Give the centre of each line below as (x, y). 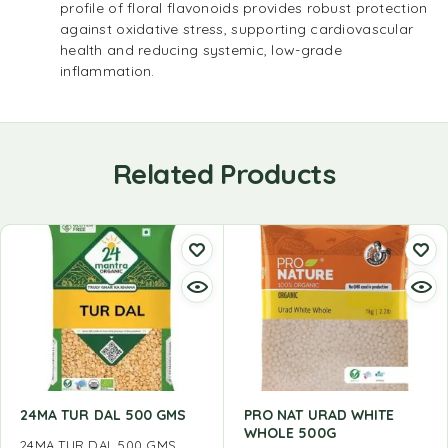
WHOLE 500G (290, 433)
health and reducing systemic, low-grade (201, 50)
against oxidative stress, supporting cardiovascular (237, 29)
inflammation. (107, 71)
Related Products (224, 174)
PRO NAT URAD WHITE (319, 415)
